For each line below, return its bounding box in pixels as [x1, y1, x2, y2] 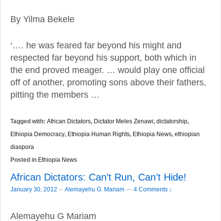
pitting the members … [10, 90, 100, 100]
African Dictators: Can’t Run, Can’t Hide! [10, 172, 186, 183]
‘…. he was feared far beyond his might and [10, 40, 182, 51]
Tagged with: [10, 118, 47, 125]
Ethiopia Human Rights [68, 131, 130, 138]
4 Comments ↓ [134, 186, 172, 193]
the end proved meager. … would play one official [10, 65, 205, 75]
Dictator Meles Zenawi [94, 118, 153, 125]
